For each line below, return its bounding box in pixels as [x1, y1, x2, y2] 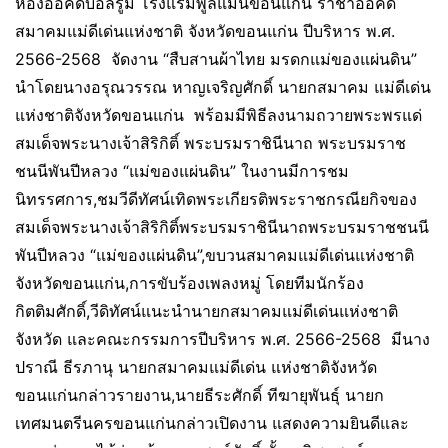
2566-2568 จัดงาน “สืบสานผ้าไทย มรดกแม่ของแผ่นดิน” [15, 48, 422, 69]
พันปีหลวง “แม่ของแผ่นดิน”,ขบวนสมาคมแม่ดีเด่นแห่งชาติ [15, 244, 414, 265]
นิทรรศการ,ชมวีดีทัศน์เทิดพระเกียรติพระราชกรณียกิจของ [15, 188, 417, 209]
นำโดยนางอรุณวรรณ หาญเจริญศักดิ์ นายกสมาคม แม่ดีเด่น [15, 76, 431, 97]
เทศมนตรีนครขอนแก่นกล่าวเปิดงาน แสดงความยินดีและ [15, 412, 409, 433]
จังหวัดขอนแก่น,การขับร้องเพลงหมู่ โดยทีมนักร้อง [15, 272, 364, 293]
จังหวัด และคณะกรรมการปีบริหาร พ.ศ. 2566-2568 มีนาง [15, 328, 430, 349]
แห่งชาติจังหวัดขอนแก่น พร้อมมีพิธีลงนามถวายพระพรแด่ [15, 104, 422, 125]
